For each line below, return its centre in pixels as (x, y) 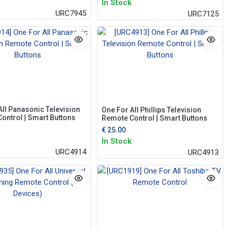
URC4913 (203, 152)
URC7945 (71, 13)
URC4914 (71, 152)
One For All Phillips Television (151, 110)
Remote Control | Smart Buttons (154, 118)
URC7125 (203, 14)
